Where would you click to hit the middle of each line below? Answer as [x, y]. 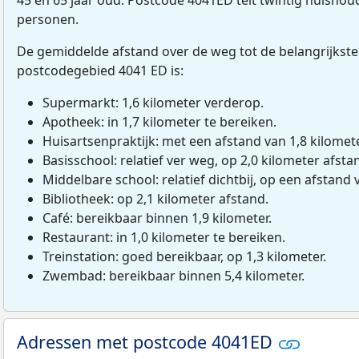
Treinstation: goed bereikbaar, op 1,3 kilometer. [184, 256]
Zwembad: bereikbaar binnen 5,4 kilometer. [173, 275]
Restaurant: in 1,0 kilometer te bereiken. [164, 237]
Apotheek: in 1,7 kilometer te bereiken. [159, 121]
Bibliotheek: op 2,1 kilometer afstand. [155, 198]
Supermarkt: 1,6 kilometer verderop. [153, 102]
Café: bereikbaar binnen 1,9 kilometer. [157, 218]
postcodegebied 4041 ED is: [100, 70]
